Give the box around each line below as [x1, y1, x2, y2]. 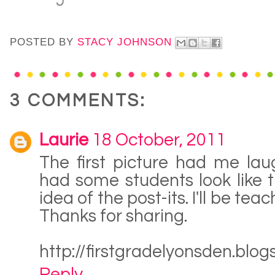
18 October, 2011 [92, 131, 226, 150]
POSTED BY [10, 36, 77, 48]
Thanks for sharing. [39, 207, 187, 226]
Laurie [39, 131, 88, 150]
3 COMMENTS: [10, 92, 146, 110]
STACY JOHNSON [77, 36, 172, 48]
